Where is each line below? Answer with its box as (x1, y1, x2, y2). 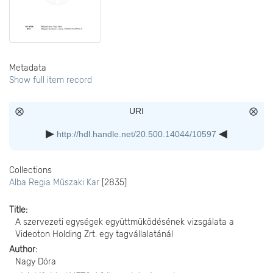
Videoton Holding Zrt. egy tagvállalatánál (15, 229, 173, 239)
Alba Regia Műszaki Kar (9, 177, 99, 188)
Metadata (9, 63, 46, 73)
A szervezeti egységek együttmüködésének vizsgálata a (15, 217, 234, 227)
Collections (9, 165, 52, 175)
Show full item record (9, 75, 92, 85)
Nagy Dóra (15, 257, 56, 267)
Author (9, 244, 35, 255)
